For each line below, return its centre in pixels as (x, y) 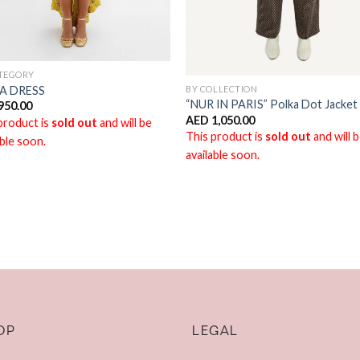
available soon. (223, 154)
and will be (125, 122)
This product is (226, 136)
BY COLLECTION (222, 88)
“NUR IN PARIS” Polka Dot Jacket (272, 104)
